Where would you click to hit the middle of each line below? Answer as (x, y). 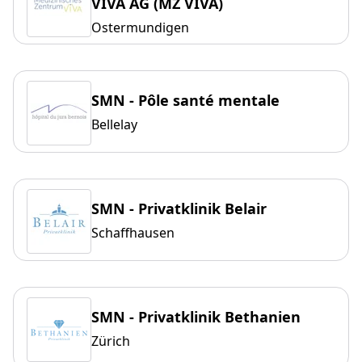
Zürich (111, 341)
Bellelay (114, 125)
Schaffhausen (133, 233)
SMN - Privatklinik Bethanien (196, 317)
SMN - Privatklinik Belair (179, 209)
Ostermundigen (140, 28)
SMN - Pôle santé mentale (185, 101)
